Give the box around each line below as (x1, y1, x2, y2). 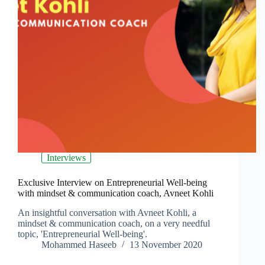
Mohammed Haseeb (41, 240, 117, 250)
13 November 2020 (130, 240, 202, 250)
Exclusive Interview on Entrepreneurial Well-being (18, 177, 207, 188)
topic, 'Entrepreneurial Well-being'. (18, 229, 147, 240)
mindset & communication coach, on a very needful (18, 218, 210, 229)
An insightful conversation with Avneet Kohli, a (18, 208, 196, 218)
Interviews (47, 153, 86, 163)
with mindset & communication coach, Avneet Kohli (18, 188, 214, 199)
